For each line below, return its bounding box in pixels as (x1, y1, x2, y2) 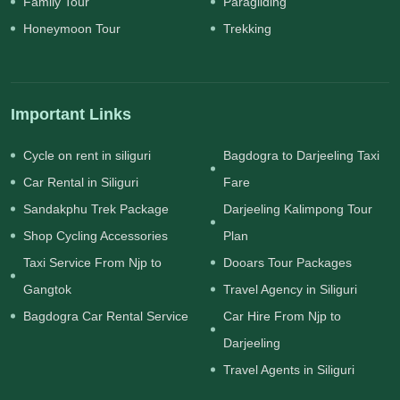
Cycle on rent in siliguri (23, 148, 151, 163)
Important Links (11, 105, 131, 124)
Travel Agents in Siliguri (223, 362, 354, 378)
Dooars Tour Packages (223, 255, 352, 271)
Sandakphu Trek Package (23, 202, 169, 217)
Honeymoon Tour (23, 21, 121, 37)
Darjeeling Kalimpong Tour (223, 202, 372, 217)
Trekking (223, 21, 271, 37)
